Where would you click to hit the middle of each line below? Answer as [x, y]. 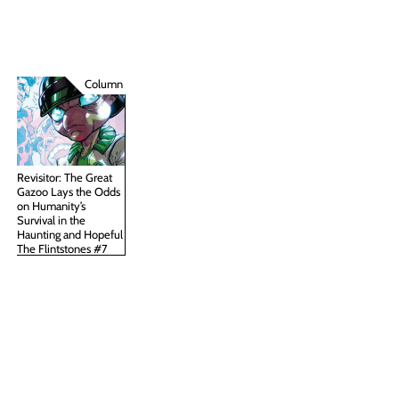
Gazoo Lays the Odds [69, 191]
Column [104, 83]
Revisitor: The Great [65, 177]
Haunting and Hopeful [70, 234]
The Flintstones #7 [63, 248]
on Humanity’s [52, 205]
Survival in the [52, 220]
